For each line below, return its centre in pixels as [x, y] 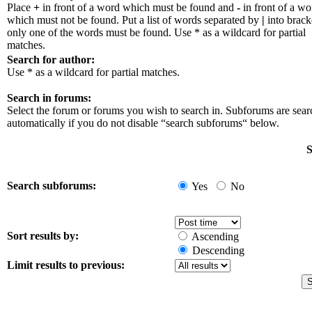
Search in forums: [49, 98]
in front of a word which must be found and [138, 7]
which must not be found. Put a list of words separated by [134, 20]
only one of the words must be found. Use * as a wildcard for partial [156, 32]
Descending [218, 250]
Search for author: [51, 60]
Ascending [215, 236]
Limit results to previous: [66, 265]
